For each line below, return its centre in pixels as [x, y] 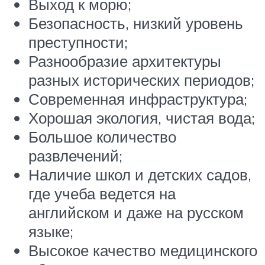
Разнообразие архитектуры [125, 61]
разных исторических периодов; [141, 80]
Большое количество [102, 136]
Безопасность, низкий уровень [136, 23]
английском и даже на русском [136, 212]
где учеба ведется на [102, 193]
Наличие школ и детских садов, [140, 174]
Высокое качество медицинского [143, 250]
